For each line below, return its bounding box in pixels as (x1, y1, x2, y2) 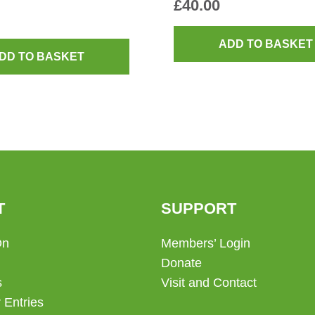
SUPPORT (160, 200, 236, 218)
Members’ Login (160, 236, 250, 251)
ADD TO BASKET (218, 38, 313, 51)
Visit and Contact (160, 276, 257, 290)
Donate (160, 256, 202, 271)
